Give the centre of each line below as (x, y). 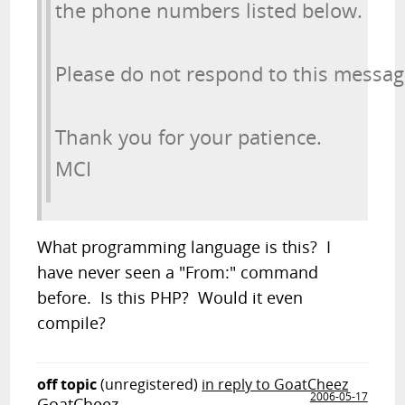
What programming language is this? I (184, 247)
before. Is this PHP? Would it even (170, 297)
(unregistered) (150, 384)
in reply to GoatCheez (275, 384)
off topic (67, 384)
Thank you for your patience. (189, 137)
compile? (72, 323)
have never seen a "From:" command (178, 272)
